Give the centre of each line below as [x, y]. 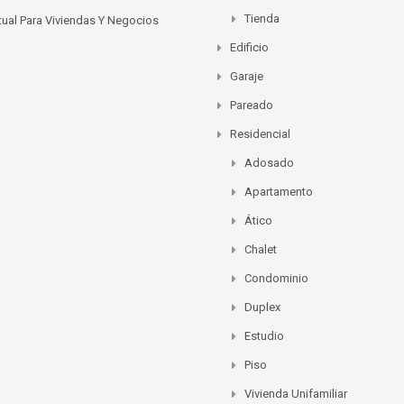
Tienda [262, 18]
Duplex [262, 307]
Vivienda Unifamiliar [296, 393]
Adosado [269, 162]
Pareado [252, 105]
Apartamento [279, 191]
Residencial [260, 133]
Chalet [261, 249]
